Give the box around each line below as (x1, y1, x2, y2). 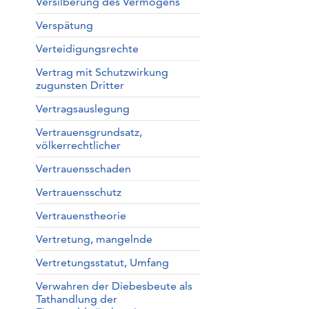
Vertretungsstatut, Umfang (35, 256, 169, 269)
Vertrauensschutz (35, 186, 121, 199)
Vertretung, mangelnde (35, 232, 152, 246)
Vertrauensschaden (35, 162, 131, 175)
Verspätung (35, 19, 93, 32)
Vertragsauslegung (35, 102, 130, 115)
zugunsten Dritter (35, 79, 124, 92)
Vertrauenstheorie (35, 209, 126, 222)
